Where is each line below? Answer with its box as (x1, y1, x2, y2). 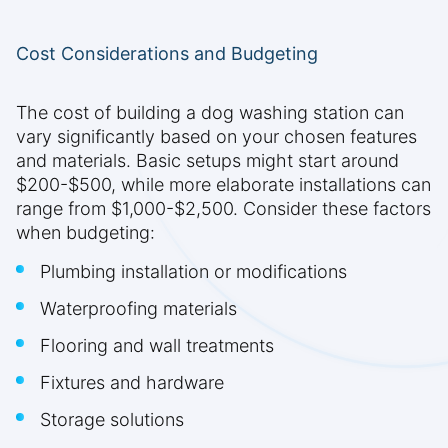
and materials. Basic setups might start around (16, 150, 399, 172)
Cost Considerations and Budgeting (16, 43, 318, 65)
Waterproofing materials (40, 298, 237, 320)
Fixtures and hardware (40, 372, 224, 394)
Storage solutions (40, 409, 184, 431)
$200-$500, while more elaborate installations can (16, 174, 431, 196)
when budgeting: (16, 222, 155, 244)
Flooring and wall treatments (40, 335, 274, 357)
